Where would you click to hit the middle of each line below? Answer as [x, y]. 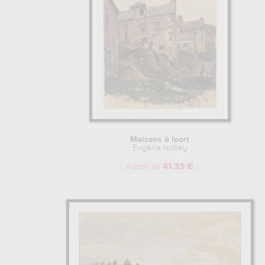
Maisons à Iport [160, 140]
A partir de [143, 167]
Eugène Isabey [160, 148]
